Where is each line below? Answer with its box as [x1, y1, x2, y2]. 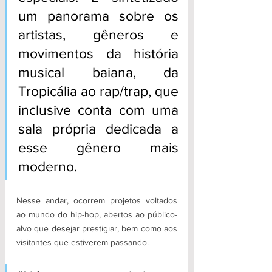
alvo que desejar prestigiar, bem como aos [16, 223, 177, 234]
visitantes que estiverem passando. [16, 237, 151, 248]
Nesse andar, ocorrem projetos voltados [16, 195, 177, 206]
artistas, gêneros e [18, 27, 178, 42]
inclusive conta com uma [18, 103, 178, 118]
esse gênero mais [18, 140, 178, 155]
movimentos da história [18, 46, 178, 61]
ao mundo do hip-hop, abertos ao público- [16, 209, 177, 220]
